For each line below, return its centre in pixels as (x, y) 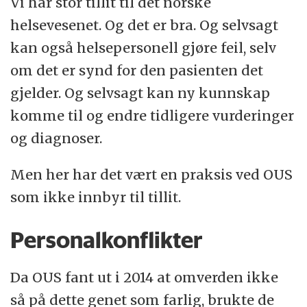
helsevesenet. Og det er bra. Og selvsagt (145, 25)
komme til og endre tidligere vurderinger (152, 116)
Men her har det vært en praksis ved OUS (152, 175)
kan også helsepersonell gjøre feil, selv (144, 48)
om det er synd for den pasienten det (137, 71)
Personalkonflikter (107, 240)
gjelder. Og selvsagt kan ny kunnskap (140, 93)
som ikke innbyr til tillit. (96, 197)
